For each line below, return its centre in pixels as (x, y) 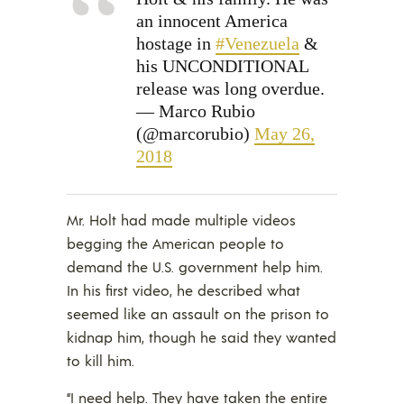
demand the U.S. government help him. (195, 266)
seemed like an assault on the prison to (198, 313)
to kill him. (101, 360)
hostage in (176, 43)
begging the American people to (175, 243)
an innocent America (212, 20)
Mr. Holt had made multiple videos (181, 219)
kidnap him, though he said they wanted (202, 336)
